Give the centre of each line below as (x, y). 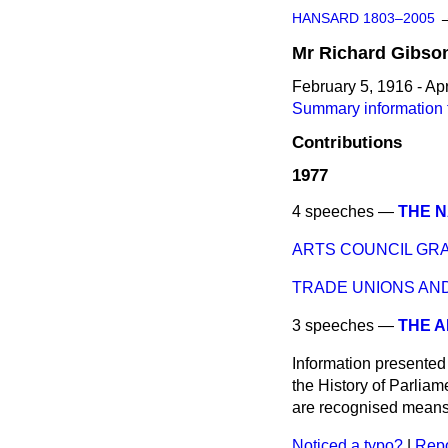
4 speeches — (345, 212)
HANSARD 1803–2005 (363, 18)
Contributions (347, 142)
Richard (352, 53)
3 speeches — (345, 326)
